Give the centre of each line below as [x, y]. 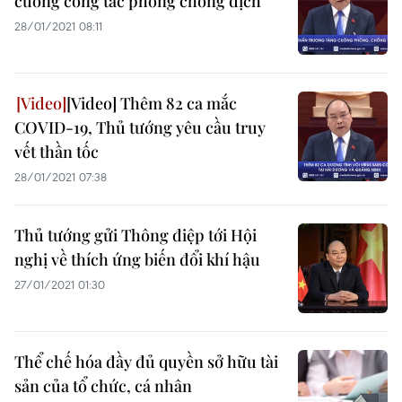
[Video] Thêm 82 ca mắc [152, 103]
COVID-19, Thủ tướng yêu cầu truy [140, 127]
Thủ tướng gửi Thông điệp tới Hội [135, 235]
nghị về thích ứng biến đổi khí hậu [137, 259]
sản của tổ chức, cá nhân [103, 386]
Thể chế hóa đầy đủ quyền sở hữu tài [146, 362]
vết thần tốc [57, 152]
